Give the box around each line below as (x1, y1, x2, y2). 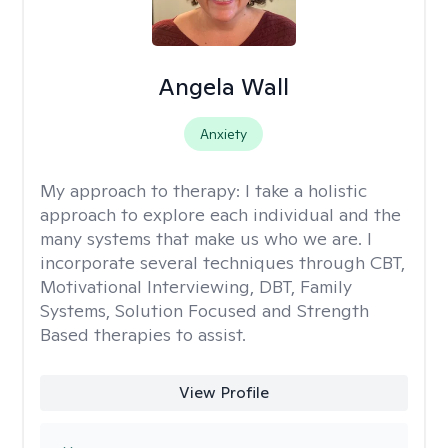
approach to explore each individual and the (40, 203, 401, 226)
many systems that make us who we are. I (40, 227, 372, 250)
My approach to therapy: (40, 179, 245, 202)
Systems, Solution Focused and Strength (40, 299, 369, 322)
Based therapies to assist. (40, 323, 246, 346)
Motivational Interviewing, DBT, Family (40, 275, 352, 298)
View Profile (178, 382, 269, 403)
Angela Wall (158, 71, 290, 102)
